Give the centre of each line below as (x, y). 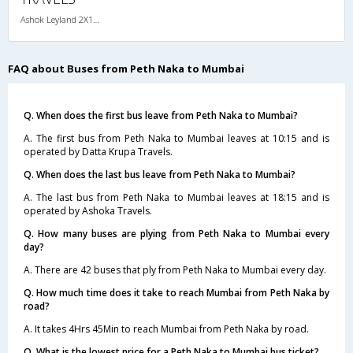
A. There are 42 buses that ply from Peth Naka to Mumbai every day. (175, 269)
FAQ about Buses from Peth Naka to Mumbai (126, 68)
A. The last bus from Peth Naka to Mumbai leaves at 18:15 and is (176, 197)
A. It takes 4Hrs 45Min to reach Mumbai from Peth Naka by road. (166, 329)
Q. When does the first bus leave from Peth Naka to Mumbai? (161, 115)
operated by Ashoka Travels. (88, 210)
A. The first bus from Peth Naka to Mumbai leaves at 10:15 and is (176, 138)
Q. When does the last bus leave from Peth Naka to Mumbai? (160, 174)
